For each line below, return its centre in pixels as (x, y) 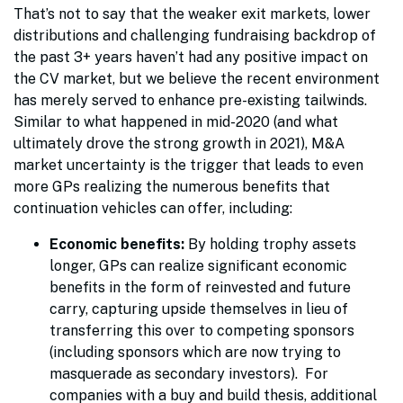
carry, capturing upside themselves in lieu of (199, 309)
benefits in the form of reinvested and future (200, 287)
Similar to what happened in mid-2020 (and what (176, 121)
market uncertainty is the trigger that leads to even (188, 165)
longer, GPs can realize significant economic (198, 265)
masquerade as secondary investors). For (189, 373)
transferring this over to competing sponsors (202, 330)
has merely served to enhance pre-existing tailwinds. (190, 100)
